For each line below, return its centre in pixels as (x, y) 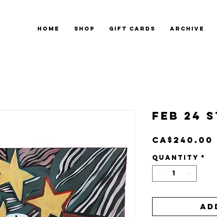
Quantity (176, 157)
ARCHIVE (187, 29)
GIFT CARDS (132, 29)
